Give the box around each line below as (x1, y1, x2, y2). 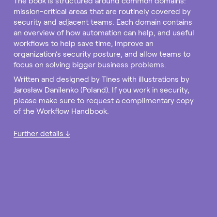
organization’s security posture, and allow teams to (14, 50, 190, 58)
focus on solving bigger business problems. (14, 61, 166, 69)
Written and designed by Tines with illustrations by (14, 75, 189, 83)
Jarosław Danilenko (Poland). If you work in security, (14, 86, 189, 94)
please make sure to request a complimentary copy (14, 96, 194, 105)
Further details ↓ (14, 129, 70, 138)
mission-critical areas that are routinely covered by (14, 7, 191, 15)
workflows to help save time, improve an (14, 39, 154, 47)
